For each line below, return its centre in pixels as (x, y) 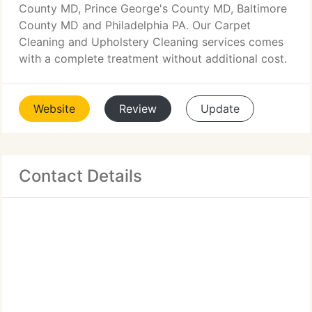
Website (54, 109)
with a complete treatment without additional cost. (153, 58)
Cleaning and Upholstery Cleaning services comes (151, 42)
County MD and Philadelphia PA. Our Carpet (135, 25)
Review (138, 109)
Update (220, 109)
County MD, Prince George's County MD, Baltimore (153, 8)
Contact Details (80, 176)
